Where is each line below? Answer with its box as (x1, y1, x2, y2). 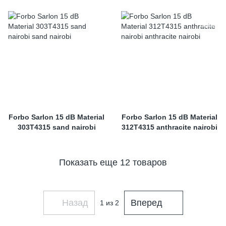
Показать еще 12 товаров (59, 157, 167, 167)
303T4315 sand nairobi (17, 123, 96, 131)
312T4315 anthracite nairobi (122, 123, 217, 131)
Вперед (130, 197, 162, 208)
